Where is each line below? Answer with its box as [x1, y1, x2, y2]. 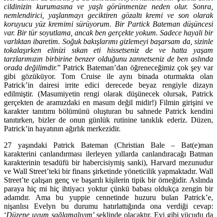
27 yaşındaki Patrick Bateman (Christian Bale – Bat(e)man [4, 140, 213, 149]
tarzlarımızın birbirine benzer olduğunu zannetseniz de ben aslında [4, 54, 213, 63]
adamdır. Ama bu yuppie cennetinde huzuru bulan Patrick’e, [4, 193, 213, 201]
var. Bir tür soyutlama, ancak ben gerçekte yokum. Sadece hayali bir [4, 28, 213, 37]
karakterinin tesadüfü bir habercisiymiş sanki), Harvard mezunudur [4, 158, 213, 167]
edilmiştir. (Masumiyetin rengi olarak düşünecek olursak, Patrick [4, 89, 213, 98]
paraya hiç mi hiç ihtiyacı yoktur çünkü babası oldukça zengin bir [4, 184, 213, 193]
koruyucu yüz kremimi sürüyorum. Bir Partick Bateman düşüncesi [4, 19, 213, 28]
